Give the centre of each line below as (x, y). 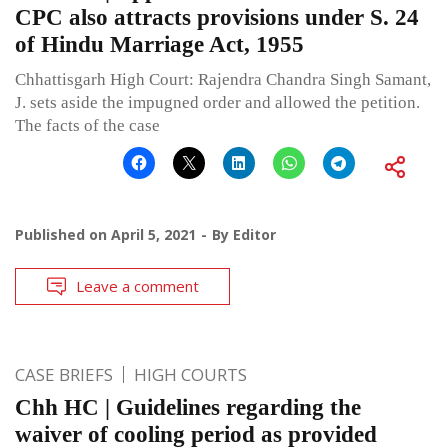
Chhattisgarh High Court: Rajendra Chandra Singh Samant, (223, 79)
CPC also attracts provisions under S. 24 (217, 17)
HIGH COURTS (190, 374)
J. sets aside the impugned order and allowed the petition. (217, 102)
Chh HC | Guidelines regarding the (188, 407)
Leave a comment (137, 285)
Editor (254, 234)
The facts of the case (87, 125)
